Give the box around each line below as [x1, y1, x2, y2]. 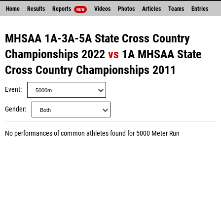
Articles [142, 5, 161, 12]
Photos [117, 5, 135, 12]
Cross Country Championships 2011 [5, 63, 176, 77]
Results [27, 5, 45, 12]
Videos [94, 5, 110, 12]
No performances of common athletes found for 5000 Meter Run [5, 129, 180, 138]
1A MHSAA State [122, 47, 201, 61]
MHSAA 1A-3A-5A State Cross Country [5, 32, 190, 45]
